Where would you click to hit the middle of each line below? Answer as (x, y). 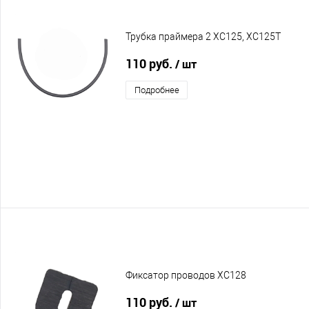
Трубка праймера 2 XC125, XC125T (203, 37)
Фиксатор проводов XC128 (186, 276)
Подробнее (157, 90)
